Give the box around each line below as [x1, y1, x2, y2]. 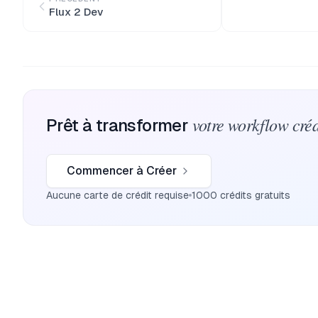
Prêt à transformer [46, 116, 189, 135]
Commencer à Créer [67, 164, 177, 177]
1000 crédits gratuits [192, 190, 290, 201]
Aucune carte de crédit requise [46, 190, 189, 201]
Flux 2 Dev [49, 6, 103, 18]
